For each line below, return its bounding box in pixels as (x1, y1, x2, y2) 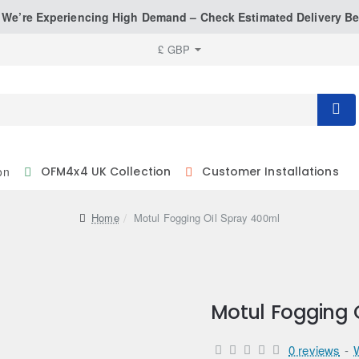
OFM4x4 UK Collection (41, 163, 171, 179)
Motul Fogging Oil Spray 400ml (133, 210, 280, 225)
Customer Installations (202, 163, 339, 179)
